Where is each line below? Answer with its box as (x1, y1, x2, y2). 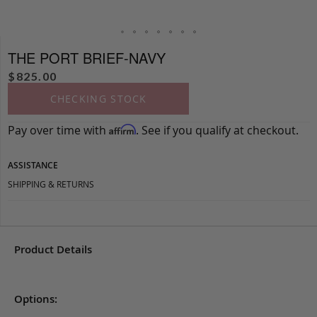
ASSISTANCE (8, 159, 58, 172)
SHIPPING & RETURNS (8, 178, 94, 190)
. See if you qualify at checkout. (136, 122, 299, 139)
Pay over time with (8, 122, 109, 139)
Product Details (14, 242, 92, 258)
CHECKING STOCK (50, 92, 147, 106)
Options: (14, 292, 57, 307)
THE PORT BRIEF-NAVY (8, 47, 166, 69)
